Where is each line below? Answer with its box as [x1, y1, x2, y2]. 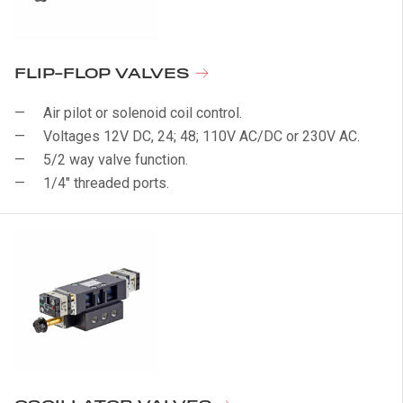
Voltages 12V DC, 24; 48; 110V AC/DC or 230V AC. [43, 128, 360, 145]
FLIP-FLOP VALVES [14, 66, 194, 83]
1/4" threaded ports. [43, 175, 169, 192]
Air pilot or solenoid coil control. [43, 104, 242, 121]
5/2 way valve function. [43, 151, 188, 168]
